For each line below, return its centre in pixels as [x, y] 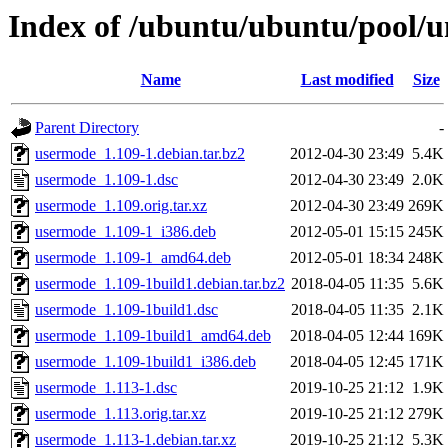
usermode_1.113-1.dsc [106, 388]
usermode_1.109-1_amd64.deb [133, 258]
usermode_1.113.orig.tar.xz [120, 414]
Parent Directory [87, 128]
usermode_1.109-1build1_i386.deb [145, 362]
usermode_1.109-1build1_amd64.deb [153, 336]
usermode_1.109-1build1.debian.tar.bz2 [160, 284]
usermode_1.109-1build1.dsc [126, 310]
